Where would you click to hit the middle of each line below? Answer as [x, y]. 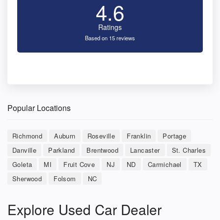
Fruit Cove [79, 165]
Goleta [22, 165]
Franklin [139, 136]
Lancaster [145, 150]
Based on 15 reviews [110, 38]
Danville [25, 150]
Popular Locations [39, 108]
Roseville [101, 136]
